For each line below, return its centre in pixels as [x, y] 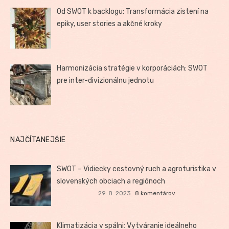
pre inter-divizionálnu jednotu [106, 80]
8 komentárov [155, 193]
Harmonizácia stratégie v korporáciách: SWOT [132, 68]
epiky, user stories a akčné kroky [110, 24]
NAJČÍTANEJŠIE [38, 140]
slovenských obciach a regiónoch [111, 181]
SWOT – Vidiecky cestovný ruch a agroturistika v [137, 169]
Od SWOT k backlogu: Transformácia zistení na [133, 11]
